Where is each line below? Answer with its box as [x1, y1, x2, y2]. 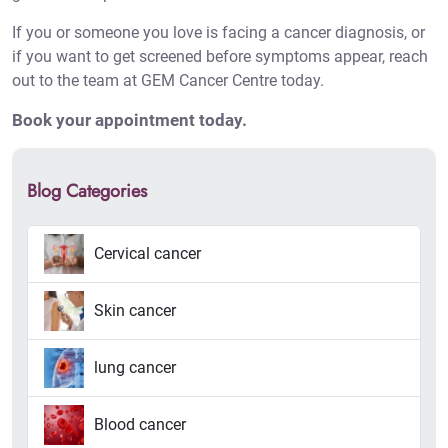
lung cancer [94, 358, 176, 378]
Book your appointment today [12, 110, 242, 131]
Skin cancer [94, 301, 176, 321]
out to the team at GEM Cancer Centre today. [12, 71, 324, 91]
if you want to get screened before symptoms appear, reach [12, 47, 428, 67]
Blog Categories [27, 178, 147, 205]
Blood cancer [94, 415, 186, 435]
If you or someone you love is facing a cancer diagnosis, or [12, 23, 425, 43]
